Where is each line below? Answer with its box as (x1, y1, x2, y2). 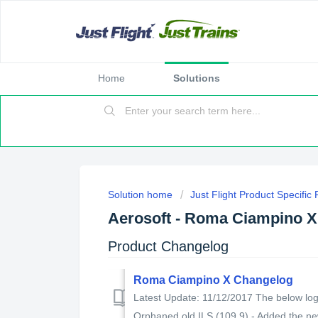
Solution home (108, 189, 175, 200)
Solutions (173, 72, 220, 84)
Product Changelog (108, 238, 229, 254)
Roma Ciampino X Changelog (133, 273, 293, 286)
